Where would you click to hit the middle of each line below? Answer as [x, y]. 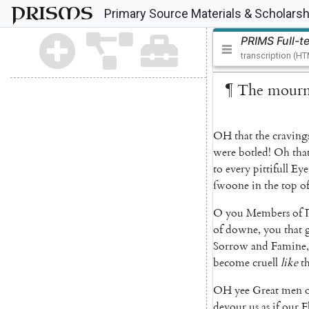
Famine [289, 246]
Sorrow [231, 246]
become [231, 262]
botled [253, 152]
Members [268, 213]
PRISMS [52, 13]
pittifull [271, 169]
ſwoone [231, 185]
